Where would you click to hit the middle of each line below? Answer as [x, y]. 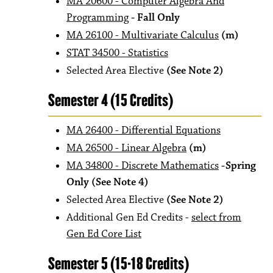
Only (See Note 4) [108, 182]
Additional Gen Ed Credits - [129, 218]
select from [216, 218]
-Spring [239, 166]
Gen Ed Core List [104, 234]
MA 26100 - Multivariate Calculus [143, 35]
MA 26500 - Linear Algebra [126, 148]
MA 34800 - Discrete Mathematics [143, 166]
